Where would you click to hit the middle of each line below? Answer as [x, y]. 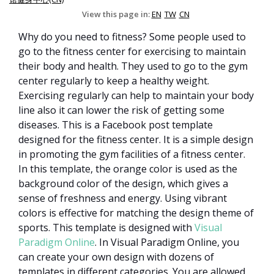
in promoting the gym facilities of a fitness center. [132, 154]
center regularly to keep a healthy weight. [114, 81]
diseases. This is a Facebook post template [116, 125]
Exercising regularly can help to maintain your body [136, 96]
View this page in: [117, 14]
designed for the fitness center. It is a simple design [136, 140]
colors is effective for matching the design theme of [136, 213]
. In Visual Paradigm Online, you [167, 243]
